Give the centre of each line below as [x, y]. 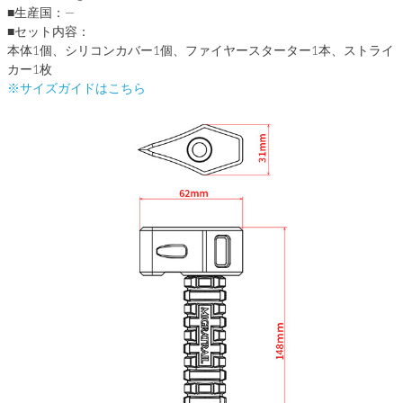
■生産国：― [41, 13]
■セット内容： [49, 32]
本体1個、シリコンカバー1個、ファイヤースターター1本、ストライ [201, 51]
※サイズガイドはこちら [76, 89]
